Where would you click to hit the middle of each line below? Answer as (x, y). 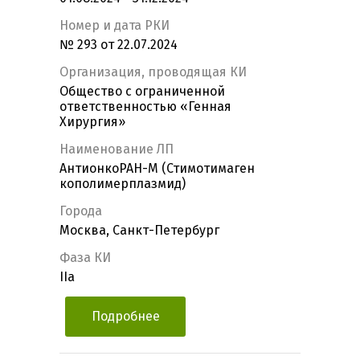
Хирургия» (92, 122)
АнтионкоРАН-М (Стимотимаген (157, 169)
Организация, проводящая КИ (153, 72)
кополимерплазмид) (123, 184)
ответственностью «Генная (145, 107)
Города (81, 211)
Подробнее (125, 317)
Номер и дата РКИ (115, 26)
